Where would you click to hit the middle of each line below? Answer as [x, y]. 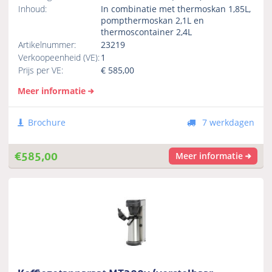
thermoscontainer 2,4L [148, 32]
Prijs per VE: [41, 70]
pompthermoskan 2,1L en [153, 21]
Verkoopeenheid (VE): [59, 58]
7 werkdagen [227, 123]
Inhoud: [33, 9]
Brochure [47, 123]
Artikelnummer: [47, 45]
